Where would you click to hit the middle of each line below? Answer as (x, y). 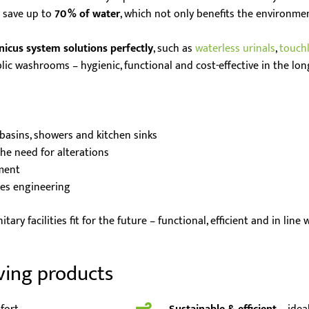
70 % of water (87, 14)
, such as (174, 49)
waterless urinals (235, 49)
